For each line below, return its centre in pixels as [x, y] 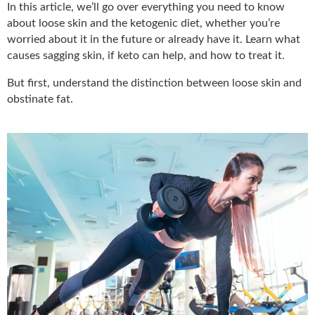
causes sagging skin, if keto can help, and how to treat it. [146, 55]
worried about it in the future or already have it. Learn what [154, 39]
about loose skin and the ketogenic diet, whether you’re [143, 23]
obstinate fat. [40, 99]
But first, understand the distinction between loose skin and [154, 83]
